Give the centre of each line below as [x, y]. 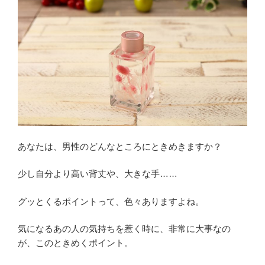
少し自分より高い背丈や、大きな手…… [98, 174]
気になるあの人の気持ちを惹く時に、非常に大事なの [124, 229]
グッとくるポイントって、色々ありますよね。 [111, 201]
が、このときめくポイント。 [75, 243]
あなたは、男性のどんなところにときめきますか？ [120, 146]
